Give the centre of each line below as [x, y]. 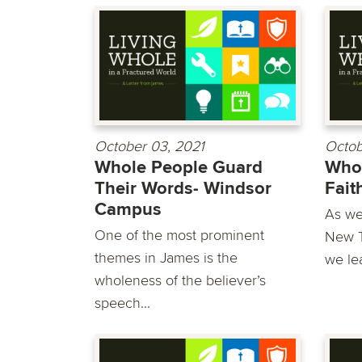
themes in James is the [166, 258]
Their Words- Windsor [183, 189]
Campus [128, 210]
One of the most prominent [179, 236]
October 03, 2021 [149, 147]
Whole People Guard [179, 168]
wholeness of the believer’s [180, 281]
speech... [122, 303]
